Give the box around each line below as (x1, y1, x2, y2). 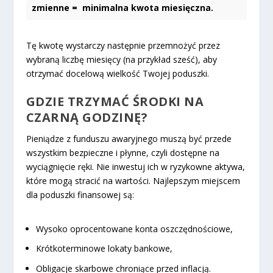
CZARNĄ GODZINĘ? (26, 109, 148, 126)
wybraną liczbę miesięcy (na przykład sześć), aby (26, 54, 217, 66)
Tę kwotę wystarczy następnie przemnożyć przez (26, 40, 220, 52)
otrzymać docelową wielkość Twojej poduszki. (26, 68, 209, 80)
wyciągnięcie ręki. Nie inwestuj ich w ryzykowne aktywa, (26, 161, 245, 173)
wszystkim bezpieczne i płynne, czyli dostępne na (26, 147, 219, 159)
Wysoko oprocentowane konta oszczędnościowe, (35, 222, 233, 235)
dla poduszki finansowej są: (26, 189, 134, 201)
